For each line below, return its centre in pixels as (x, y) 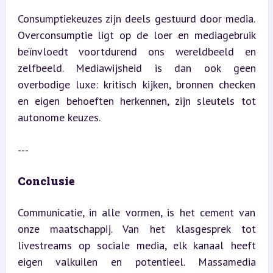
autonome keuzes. (59, 117)
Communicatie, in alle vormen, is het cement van (136, 212)
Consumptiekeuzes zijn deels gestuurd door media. (136, 18)
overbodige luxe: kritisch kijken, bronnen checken (136, 84)
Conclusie (46, 181)
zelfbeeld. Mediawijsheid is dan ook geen (136, 68)
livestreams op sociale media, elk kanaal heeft (136, 245)
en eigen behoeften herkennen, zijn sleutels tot (136, 101)
